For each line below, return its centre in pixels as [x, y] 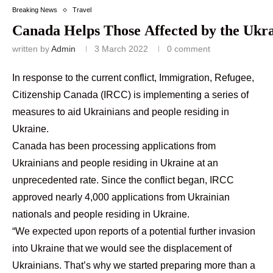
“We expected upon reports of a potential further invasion [134, 231]
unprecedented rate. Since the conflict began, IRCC [123, 180]
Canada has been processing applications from [114, 146]
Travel [82, 10]
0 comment [189, 49]
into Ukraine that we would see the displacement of [122, 248]
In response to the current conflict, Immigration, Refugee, [133, 78]
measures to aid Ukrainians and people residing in [121, 112]
